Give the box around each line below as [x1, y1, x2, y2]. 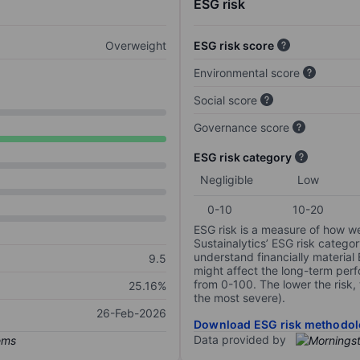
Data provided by [194, 333, 286, 347]
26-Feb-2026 [96, 306, 166, 321]
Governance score [194, 121, 289, 135]
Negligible [200, 173, 253, 187]
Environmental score [194, 66, 300, 80]
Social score [194, 93, 257, 108]
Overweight [105, 39, 166, 53]
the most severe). [194, 291, 285, 305]
